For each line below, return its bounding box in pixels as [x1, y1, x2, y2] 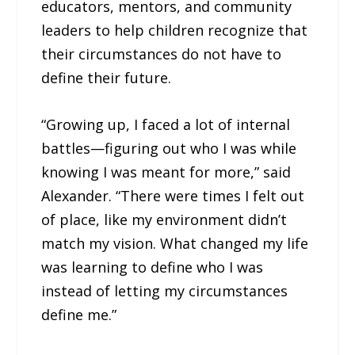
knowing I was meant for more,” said [41, 162, 292, 181]
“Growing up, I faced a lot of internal [41, 114, 291, 134]
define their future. [41, 68, 172, 88]
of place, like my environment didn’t [41, 209, 288, 229]
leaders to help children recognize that [41, 21, 308, 40]
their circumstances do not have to [41, 44, 282, 64]
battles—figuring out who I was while [41, 138, 297, 158]
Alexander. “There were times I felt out [41, 185, 305, 205]
